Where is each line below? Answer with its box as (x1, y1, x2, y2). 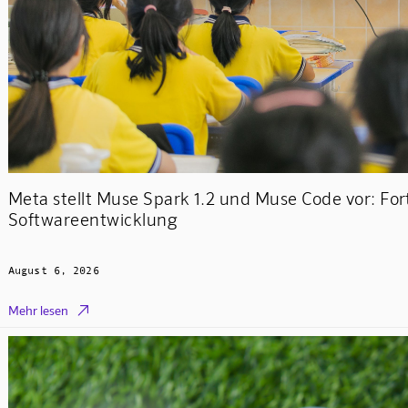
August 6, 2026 (7, 264, 99, 278)
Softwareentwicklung (7, 209, 178, 230)
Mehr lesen (7, 302, 68, 319)
